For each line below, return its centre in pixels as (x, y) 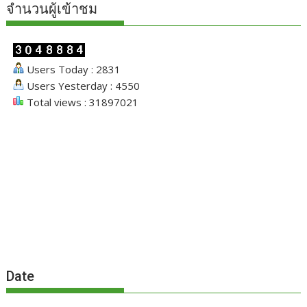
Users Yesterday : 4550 (82, 85)
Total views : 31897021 (82, 102)
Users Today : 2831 (73, 69)
